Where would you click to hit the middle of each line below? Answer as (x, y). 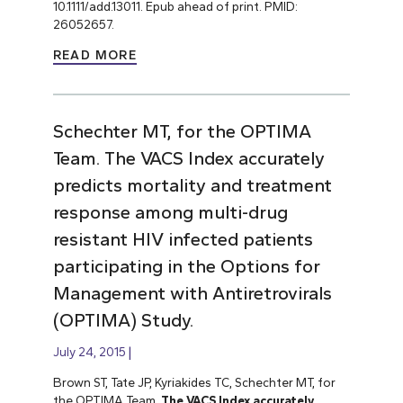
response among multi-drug (170, 213)
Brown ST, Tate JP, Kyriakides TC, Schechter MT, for (194, 383)
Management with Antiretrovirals (192, 294)
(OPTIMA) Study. (123, 321)
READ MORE (95, 56)
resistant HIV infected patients (183, 240)
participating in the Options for (186, 267)
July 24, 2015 (89, 352)
